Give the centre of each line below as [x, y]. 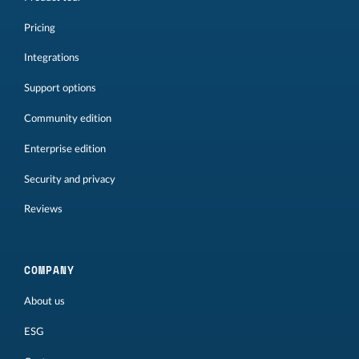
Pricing [40, 28]
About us [44, 302]
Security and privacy [70, 179]
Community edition [68, 118]
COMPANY [49, 270]
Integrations [52, 58]
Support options [60, 89]
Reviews [43, 210]
